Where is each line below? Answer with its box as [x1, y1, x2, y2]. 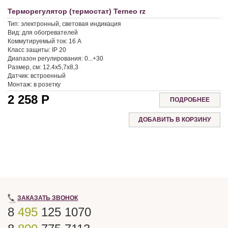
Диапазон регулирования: [8, 54, 83, 62]
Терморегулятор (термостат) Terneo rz [8, 7, 146, 15]
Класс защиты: [8, 46, 50, 53]
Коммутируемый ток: [8, 37, 67, 45]
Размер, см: [8, 63, 41, 71]
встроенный [31, 72, 66, 79]
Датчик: [8, 72, 29, 79]
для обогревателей [22, 28, 78, 36]
